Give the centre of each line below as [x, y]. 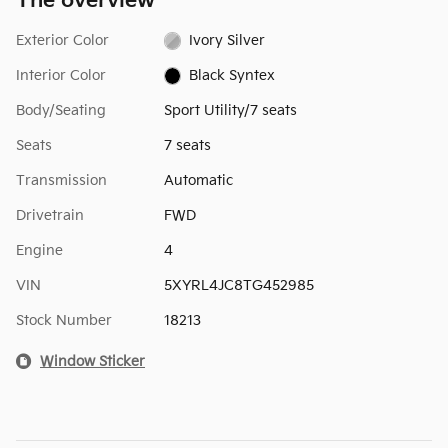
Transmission [61, 180]
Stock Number [64, 320]
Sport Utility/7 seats [230, 110]
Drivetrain [50, 215]
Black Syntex [232, 75]
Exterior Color [62, 40]
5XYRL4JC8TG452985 [238, 285]
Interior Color [61, 75]
